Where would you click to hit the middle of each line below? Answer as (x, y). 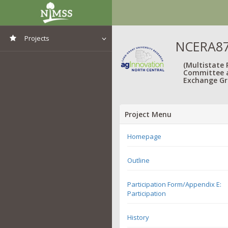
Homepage (144, 136)
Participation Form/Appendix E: (174, 184)
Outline (138, 160)
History (138, 217)
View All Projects (48, 59)
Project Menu (148, 114)
